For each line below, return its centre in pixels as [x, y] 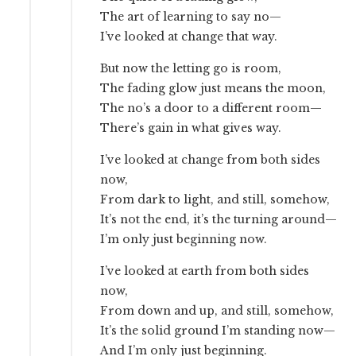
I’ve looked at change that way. [189, 37]
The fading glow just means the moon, [213, 89]
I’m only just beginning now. [184, 240]
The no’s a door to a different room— [211, 108]
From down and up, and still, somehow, [217, 311]
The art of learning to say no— [191, 17]
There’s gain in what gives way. [191, 128]
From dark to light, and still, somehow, [215, 200]
